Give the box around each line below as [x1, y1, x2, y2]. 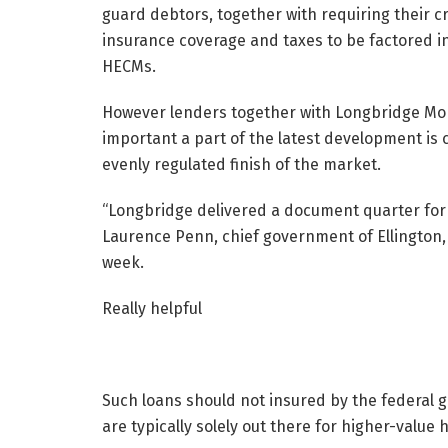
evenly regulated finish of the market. [102, 155, 381, 175]
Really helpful [102, 299, 202, 319]
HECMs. [102, 57, 156, 77]
